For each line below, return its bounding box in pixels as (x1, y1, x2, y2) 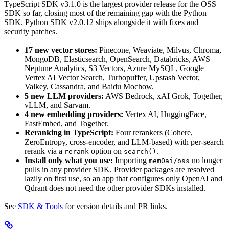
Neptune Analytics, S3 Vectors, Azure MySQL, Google (25, 63, 204, 73)
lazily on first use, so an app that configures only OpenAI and (25, 174, 222, 183)
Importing (113, 155, 149, 165)
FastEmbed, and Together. (25, 119, 109, 128)
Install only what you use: (25, 155, 113, 165)
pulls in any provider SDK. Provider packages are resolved (25, 165, 214, 174)
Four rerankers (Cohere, (113, 128, 193, 137)
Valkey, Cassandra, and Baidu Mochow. (25, 82, 154, 91)
